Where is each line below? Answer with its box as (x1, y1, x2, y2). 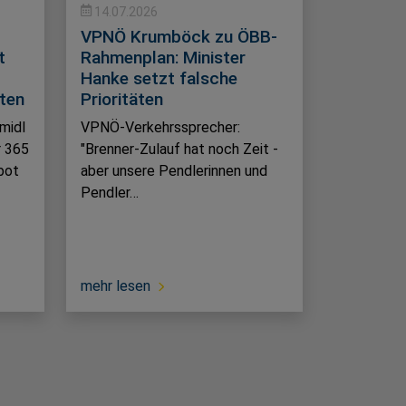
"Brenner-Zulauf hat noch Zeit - (81, 140, 278, 159)
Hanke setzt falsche (81, 68, 237, 90)
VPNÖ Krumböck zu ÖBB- (81, 26, 277, 48)
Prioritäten (81, 89, 163, 111)
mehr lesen (81, 277, 150, 295)
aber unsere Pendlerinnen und (81, 162, 267, 180)
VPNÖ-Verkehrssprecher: (81, 119, 240, 137)
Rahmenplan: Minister (81, 47, 246, 69)
